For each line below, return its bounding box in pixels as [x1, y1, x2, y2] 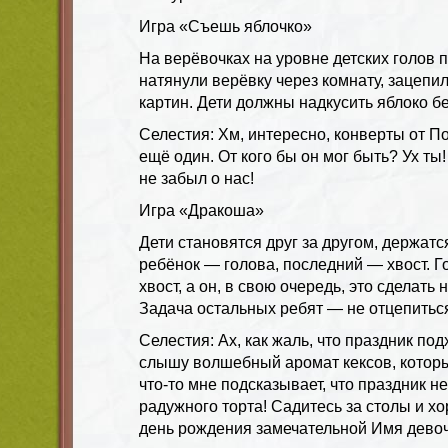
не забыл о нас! [139, 169, 254, 187]
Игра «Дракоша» [139, 201, 264, 219]
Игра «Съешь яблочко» [139, 17, 312, 35]
